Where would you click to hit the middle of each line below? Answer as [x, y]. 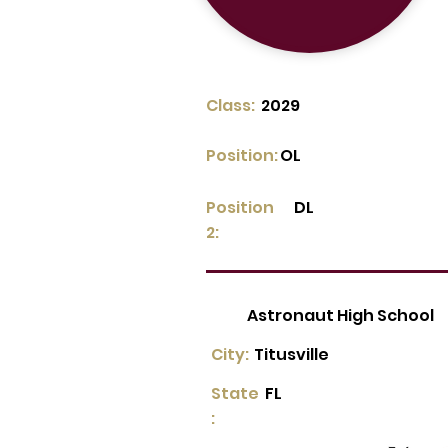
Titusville [291, 354]
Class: [230, 105]
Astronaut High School [340, 315]
